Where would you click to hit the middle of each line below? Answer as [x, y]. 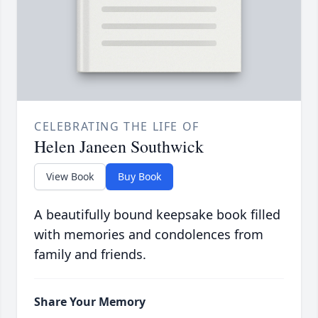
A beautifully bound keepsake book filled [157, 215]
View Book [70, 177]
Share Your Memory [90, 302]
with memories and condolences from [149, 235]
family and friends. [90, 254]
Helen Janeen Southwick [119, 147]
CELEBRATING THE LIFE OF [117, 127]
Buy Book [139, 177]
